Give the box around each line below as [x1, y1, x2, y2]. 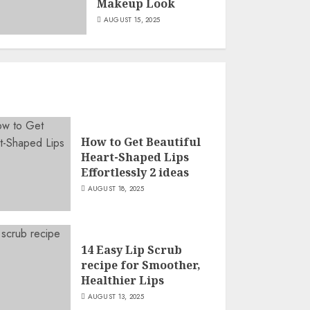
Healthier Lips [80, 272, 164, 288]
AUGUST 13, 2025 [87, 291, 145, 302]
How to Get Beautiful [80, 134, 201, 149]
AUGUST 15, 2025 [103, 14, 161, 25]
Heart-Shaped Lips [80, 149, 189, 165]
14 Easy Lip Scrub [80, 241, 182, 257]
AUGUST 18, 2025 [87, 183, 145, 194]
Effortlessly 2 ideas [80, 164, 189, 180]
